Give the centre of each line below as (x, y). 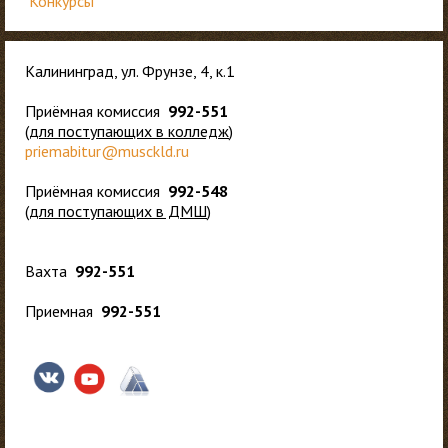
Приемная (63, 311)
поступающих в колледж (143, 131)
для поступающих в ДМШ (118, 211)
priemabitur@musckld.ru (107, 151)
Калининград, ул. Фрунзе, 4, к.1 (130, 71)
